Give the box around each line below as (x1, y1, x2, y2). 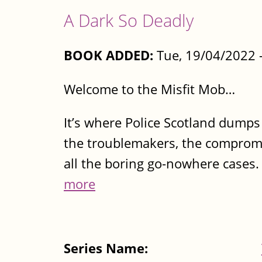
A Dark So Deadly (64, 8, 194, 32)
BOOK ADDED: (64, 46, 153, 65)
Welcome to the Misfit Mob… (64, 80, 235, 98)
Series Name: (64, 239, 151, 258)
